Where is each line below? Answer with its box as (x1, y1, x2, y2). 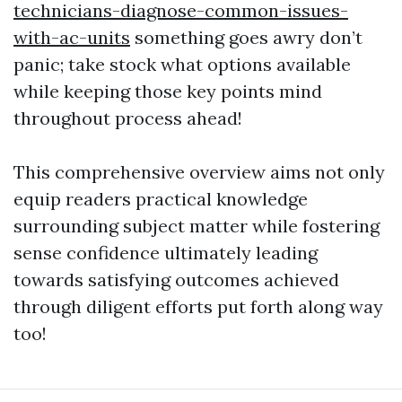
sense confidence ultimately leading (13, 241, 318, 265)
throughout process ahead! (13, 107, 242, 130)
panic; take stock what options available (13, 53, 351, 76)
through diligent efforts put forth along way (13, 295, 383, 319)
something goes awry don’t (130, 26, 363, 49)
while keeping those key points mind (13, 80, 322, 103)
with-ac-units (13, 26, 130, 49)
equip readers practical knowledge (13, 188, 308, 211)
